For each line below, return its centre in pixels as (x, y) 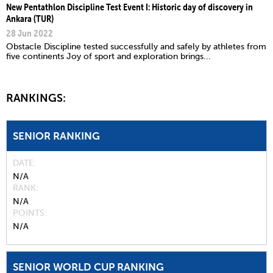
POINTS (29, 213)
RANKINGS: (37, 98)
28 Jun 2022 (30, 33)
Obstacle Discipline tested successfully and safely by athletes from (136, 46)
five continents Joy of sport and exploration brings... (108, 56)
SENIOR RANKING (56, 136)
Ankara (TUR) (30, 18)
